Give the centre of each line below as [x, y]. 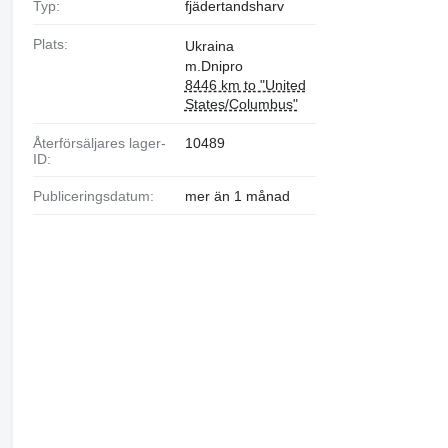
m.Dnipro [213, 65]
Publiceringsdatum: [97, 195]
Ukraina [209, 45]
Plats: [54, 43]
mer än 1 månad [237, 195]
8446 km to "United [245, 84]
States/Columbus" [241, 103]
